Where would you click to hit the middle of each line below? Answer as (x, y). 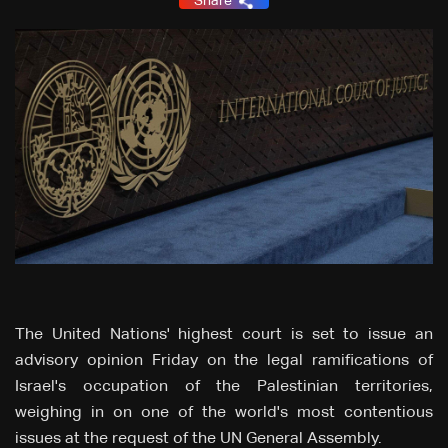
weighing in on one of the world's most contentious (224, 413)
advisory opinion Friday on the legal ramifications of (224, 361)
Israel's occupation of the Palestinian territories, (224, 387)
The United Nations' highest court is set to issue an (224, 335)
